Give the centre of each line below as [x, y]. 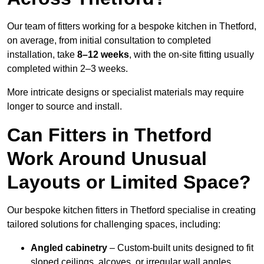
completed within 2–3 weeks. [67, 69]
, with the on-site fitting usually [192, 55]
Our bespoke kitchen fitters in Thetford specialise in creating [131, 210]
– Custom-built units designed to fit [180, 248]
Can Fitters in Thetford [110, 135]
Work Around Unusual [107, 159]
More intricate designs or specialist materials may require [126, 93]
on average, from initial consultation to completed [109, 41]
